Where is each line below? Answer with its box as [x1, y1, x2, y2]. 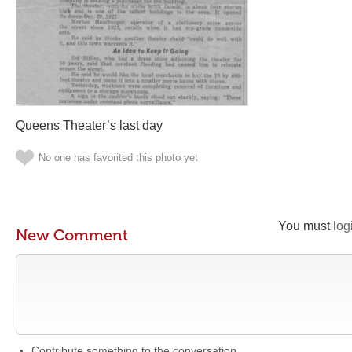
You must [278, 219, 333, 233]
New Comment [16, 225, 128, 244]
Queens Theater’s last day [16, 119, 163, 132]
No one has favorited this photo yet [38, 152, 198, 163]
